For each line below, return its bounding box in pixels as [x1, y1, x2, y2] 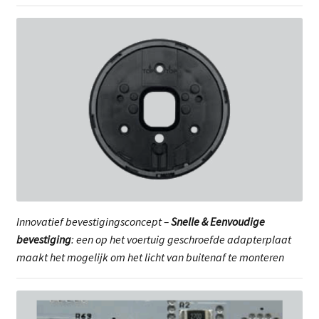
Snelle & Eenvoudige [170, 214, 265, 229]
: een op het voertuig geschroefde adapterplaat [70, 231, 291, 246]
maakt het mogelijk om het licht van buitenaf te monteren [16, 249, 284, 264]
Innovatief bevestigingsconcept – [16, 214, 171, 229]
